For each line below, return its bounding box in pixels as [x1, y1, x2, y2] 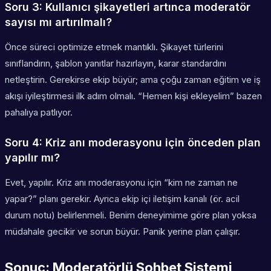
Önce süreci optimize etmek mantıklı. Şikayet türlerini [5, 41, 223, 53]
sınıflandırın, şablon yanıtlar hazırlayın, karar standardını [5, 57, 226, 70]
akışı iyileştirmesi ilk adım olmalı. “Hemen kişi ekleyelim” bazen [5, 90, 262, 102]
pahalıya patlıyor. [5, 106, 73, 119]
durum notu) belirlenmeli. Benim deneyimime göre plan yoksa [5, 209, 256, 221]
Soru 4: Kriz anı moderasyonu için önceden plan [5, 136, 261, 149]
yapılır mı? [5, 151, 60, 165]
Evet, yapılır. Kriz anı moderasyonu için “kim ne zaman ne [5, 177, 238, 189]
